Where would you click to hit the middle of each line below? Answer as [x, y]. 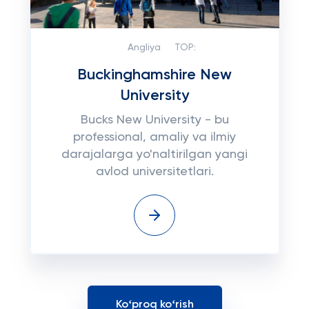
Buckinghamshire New [154, 75]
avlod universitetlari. [154, 172]
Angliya [144, 48]
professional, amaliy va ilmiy [154, 137]
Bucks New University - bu [154, 120]
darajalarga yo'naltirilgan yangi [154, 154]
